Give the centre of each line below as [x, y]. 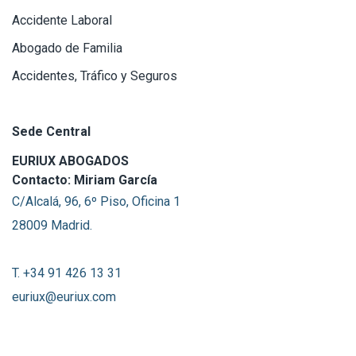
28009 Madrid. [52, 225]
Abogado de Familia [67, 48]
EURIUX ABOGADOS [70, 161]
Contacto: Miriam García [85, 180]
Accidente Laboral [62, 20]
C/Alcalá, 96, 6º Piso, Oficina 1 [96, 201]
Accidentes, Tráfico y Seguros [95, 75]
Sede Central [51, 131]
